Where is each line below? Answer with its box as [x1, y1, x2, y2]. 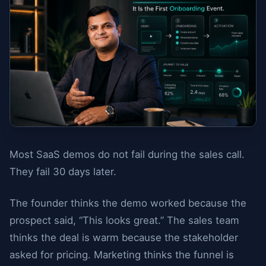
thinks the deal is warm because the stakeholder [9, 232, 238, 243]
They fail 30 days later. [9, 166, 116, 178]
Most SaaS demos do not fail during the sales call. [9, 148, 245, 160]
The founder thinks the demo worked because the [9, 197, 246, 209]
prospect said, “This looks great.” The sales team [9, 214, 239, 226]
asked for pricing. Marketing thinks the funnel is [9, 249, 234, 261]
